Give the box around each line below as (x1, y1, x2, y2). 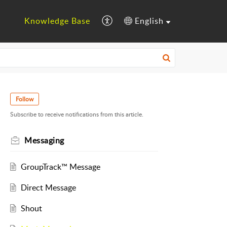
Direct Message (20, 182, 76, 194)
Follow (16, 95, 33, 103)
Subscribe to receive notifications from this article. (10, 110, 143, 119)
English (135, 15, 164, 27)
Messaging (24, 135, 64, 146)
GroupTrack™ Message (20, 161, 100, 173)
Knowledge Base (24, 15, 91, 27)
